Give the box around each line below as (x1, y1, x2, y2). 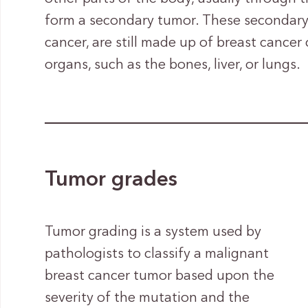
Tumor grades (45, 170, 178, 191)
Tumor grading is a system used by (45, 225, 262, 239)
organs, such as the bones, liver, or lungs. (45, 58, 301, 73)
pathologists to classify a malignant (45, 247, 269, 261)
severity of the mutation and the (45, 291, 250, 305)
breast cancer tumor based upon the (45, 269, 275, 283)
